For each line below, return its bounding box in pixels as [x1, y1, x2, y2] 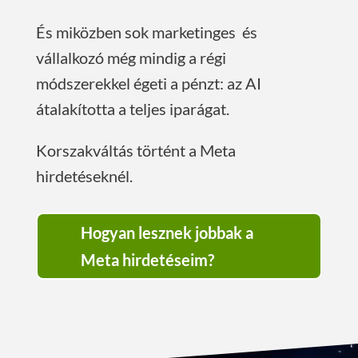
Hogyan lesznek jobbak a [80, 223, 253, 243]
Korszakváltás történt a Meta [35, 141, 236, 161]
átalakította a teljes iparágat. [35, 99, 229, 119]
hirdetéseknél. [35, 166, 133, 186]
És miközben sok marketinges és [35, 22, 257, 42]
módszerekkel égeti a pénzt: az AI [35, 74, 261, 93]
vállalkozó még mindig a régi [35, 48, 226, 68]
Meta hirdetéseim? [80, 250, 214, 270]
